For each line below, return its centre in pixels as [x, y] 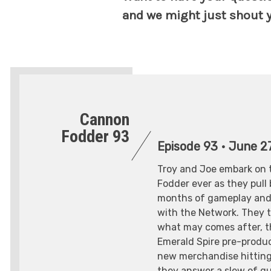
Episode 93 [188, 147]
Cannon [105, 120]
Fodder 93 [96, 137]
